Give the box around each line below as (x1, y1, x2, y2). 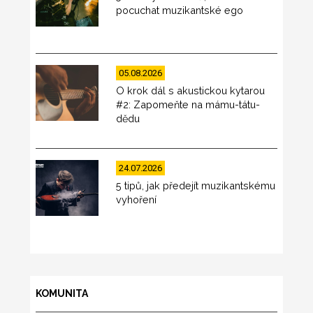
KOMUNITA (35, 288, 88, 300)
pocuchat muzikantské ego (116, 4, 244, 17)
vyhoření (116, 193, 157, 205)
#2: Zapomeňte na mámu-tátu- (116, 99, 261, 111)
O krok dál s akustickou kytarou (116, 85, 265, 97)
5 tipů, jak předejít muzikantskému (116, 179, 276, 191)
